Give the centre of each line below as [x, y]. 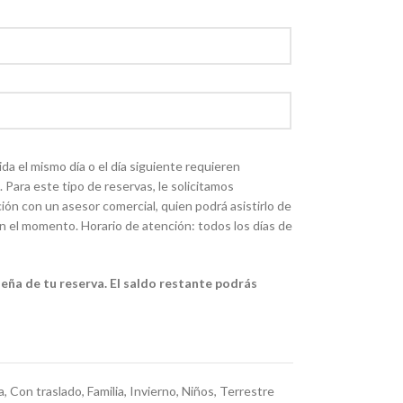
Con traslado [45, 391]
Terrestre [246, 391]
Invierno [152, 391]
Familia [105, 391]
